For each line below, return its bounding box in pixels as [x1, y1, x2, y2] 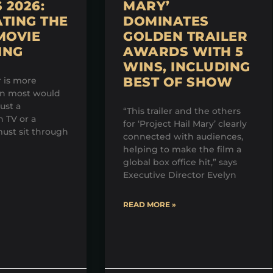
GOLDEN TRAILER [123, 29, 247, 44]
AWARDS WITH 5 [123, 44, 244, 60]
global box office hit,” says [123, 157, 237, 168]
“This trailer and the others [123, 105, 241, 117]
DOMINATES [123, 13, 209, 29]
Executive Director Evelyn [123, 169, 236, 181]
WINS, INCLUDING [123, 59, 250, 75]
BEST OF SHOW [123, 74, 232, 90]
